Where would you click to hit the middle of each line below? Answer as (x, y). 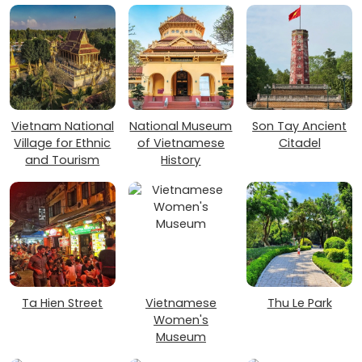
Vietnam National (62, 126)
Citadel (299, 143)
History (181, 160)
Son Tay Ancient (300, 126)
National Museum (181, 126)
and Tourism (63, 160)
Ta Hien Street (63, 303)
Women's (181, 320)
